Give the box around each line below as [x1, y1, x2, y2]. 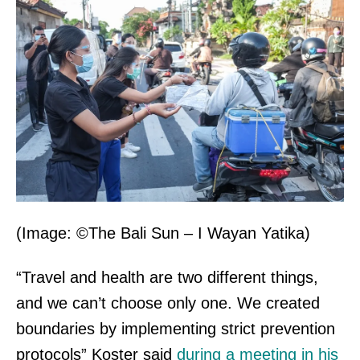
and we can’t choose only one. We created [16, 293, 320, 312]
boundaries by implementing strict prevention [16, 319, 335, 337]
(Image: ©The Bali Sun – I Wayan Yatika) [16, 223, 310, 242]
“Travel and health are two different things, [16, 268, 318, 286]
